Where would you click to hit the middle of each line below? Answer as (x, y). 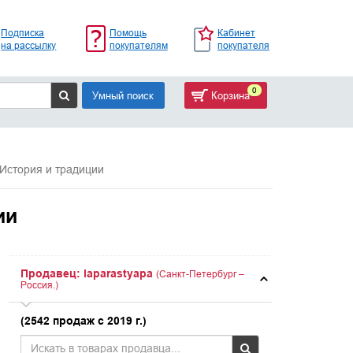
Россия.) (40, 285)
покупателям (138, 45)
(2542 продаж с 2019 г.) (84, 321)
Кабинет (236, 32)
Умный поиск (123, 95)
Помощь (128, 32)
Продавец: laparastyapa (87, 273)
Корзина (229, 95)
